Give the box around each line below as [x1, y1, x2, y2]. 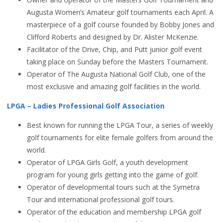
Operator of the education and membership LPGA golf [27, 207, 201, 217]
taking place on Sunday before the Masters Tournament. [27, 57, 208, 66]
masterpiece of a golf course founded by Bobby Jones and [27, 20, 214, 29]
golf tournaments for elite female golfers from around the [27, 133, 213, 142]
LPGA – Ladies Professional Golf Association [7, 101, 165, 111]
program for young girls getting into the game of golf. [27, 170, 199, 179]
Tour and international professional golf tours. [27, 195, 174, 204]
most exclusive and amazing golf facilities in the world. [27, 82, 201, 91]
